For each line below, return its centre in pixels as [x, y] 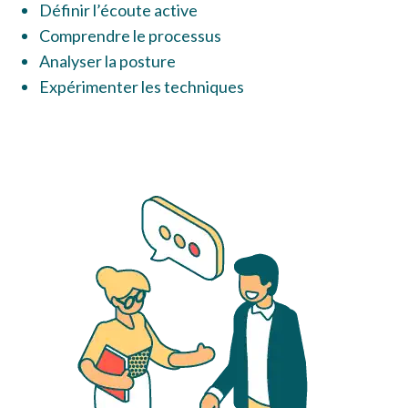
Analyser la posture [108, 61]
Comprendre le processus [131, 36]
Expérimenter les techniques [142, 87]
